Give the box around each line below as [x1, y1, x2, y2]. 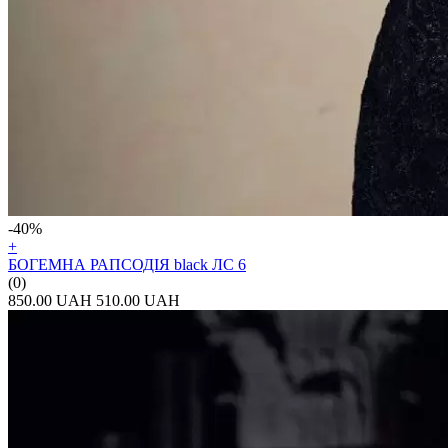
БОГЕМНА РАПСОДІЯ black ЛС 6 [8, 255, 246, 273]
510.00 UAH [96, 291, 180, 309]
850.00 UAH [8, 291, 92, 309]
